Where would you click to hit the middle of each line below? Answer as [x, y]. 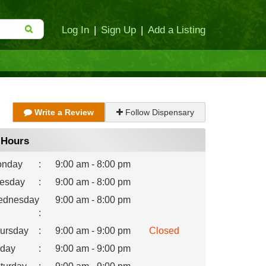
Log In [75, 30]
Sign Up [118, 30]
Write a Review [63, 112]
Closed [164, 231]
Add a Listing [177, 30]
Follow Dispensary [159, 112]
